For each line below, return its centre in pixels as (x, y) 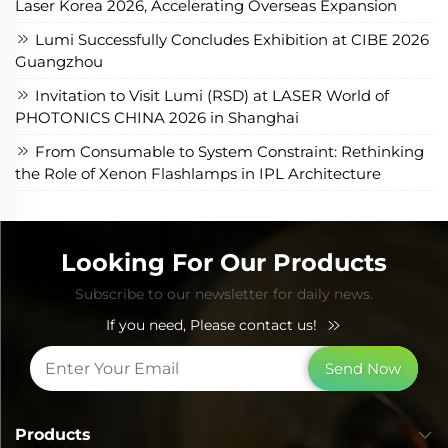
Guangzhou (59, 61)
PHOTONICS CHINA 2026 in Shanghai (157, 117)
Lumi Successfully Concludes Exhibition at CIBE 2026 (230, 39)
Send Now (363, 368)
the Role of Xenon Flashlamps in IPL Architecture (198, 173)
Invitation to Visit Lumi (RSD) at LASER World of (210, 95)
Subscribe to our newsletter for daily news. (224, 293)
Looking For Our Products (224, 262)
